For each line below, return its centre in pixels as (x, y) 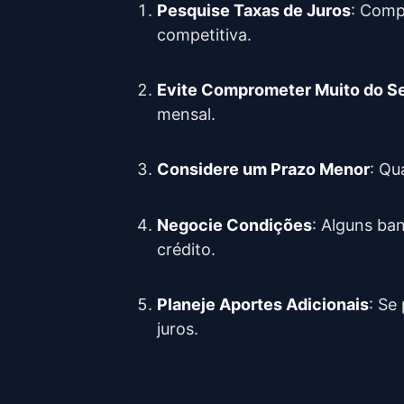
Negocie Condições (234, 225)
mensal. (186, 115)
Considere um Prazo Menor (263, 170)
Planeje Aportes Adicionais (263, 305)
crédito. (186, 249)
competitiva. (204, 34)
